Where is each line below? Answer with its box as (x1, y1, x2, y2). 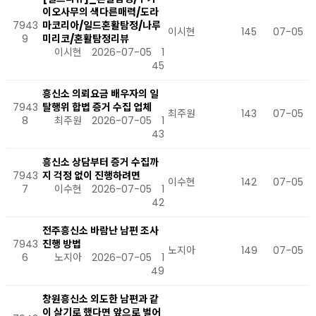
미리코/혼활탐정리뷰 (42, 32, 129, 46)
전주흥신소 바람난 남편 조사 (42, 224, 159, 238)
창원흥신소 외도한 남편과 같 (42, 292, 159, 306)
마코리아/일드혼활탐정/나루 (42, 18, 161, 32)
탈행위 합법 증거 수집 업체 (42, 100, 152, 114)
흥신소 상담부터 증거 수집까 (42, 155, 159, 169)
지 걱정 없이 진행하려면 (42, 169, 140, 183)
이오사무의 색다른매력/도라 (42, 5, 159, 19)
